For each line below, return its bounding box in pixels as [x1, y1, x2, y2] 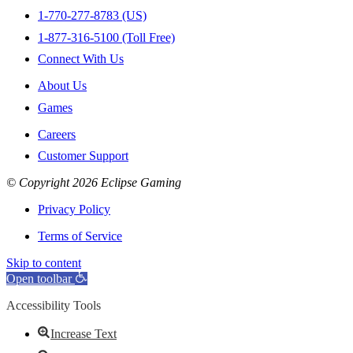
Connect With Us [38, 52, 124, 66]
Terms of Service [38, 229, 122, 243]
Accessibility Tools [6, 299, 101, 313]
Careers [38, 127, 76, 141]
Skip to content [6, 256, 81, 270]
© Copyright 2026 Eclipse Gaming [6, 176, 181, 190]
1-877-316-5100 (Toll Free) [38, 30, 175, 44]
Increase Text [50, 327, 117, 341]
